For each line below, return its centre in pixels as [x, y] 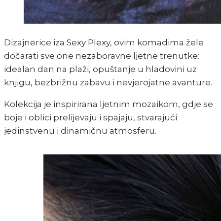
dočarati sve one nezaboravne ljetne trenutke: [102, 56]
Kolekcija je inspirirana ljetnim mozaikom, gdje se [109, 104]
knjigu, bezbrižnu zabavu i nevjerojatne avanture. [108, 83]
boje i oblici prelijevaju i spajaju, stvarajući [91, 118]
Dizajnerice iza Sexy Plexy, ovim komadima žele [104, 43]
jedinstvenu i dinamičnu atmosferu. [80, 131]
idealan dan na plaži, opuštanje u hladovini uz [100, 69]
